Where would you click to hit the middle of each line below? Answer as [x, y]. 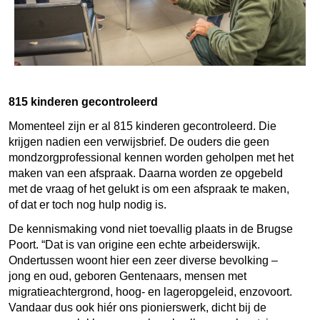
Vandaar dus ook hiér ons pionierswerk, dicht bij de [137, 307]
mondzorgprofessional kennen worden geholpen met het [151, 157]
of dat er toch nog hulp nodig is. [87, 204]
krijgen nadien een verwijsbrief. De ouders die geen [139, 141]
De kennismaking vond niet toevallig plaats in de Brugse [151, 229]
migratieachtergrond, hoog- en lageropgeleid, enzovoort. [150, 291]
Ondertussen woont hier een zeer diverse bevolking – [143, 260]
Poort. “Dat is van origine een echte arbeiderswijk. [134, 244]
